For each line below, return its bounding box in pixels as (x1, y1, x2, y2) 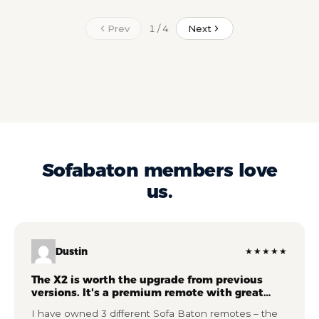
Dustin (56, 246, 88, 258)
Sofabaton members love (41, 159, 278, 182)
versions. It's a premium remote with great (31, 286, 263, 300)
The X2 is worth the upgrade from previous (31, 273, 263, 287)
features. (31, 299, 80, 313)
